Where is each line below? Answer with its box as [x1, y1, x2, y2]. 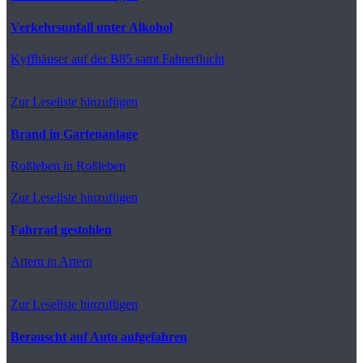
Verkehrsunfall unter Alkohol [11, 19, 173, 34]
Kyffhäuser [11, 51, 68, 66]
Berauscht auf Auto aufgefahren [11, 329, 187, 344]
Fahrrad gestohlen [11, 222, 112, 237]
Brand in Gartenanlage [11, 126, 138, 141]
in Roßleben [60, 158, 126, 173]
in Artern [44, 254, 92, 268]
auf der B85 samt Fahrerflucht [68, 51, 224, 66]
